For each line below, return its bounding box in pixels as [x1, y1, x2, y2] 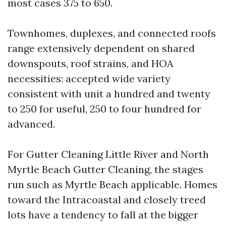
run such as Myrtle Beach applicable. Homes [8, 178, 217, 191]
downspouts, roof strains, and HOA [8, 57, 174, 70]
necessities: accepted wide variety [8, 72, 171, 85]
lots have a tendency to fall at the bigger [8, 208, 198, 221]
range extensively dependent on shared [8, 42, 195, 54]
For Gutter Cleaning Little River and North [8, 148, 209, 160]
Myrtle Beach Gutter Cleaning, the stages [8, 163, 203, 176]
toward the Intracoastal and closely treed [8, 193, 206, 206]
